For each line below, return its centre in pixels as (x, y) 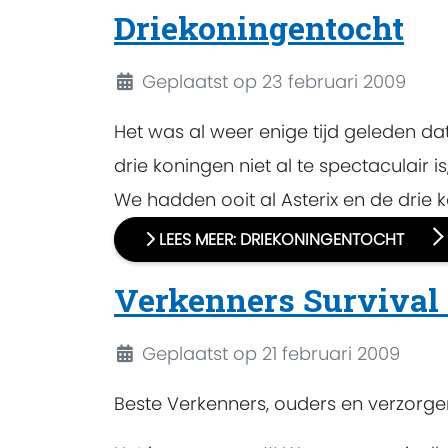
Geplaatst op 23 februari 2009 (273, 82)
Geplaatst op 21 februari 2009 (270, 354)
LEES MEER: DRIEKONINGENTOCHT (281, 240)
